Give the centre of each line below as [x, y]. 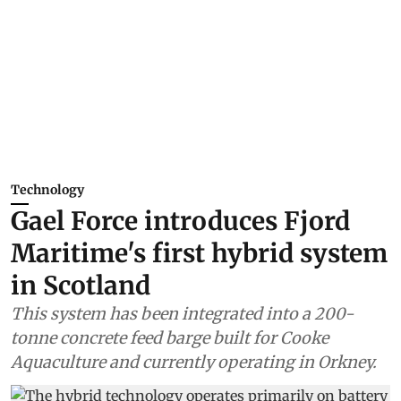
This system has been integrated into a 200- [182, 314]
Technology [47, 190]
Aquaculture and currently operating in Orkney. [194, 362]
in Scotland [81, 286]
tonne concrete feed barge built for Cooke [170, 338]
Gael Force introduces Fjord [180, 221]
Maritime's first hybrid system [199, 253]
